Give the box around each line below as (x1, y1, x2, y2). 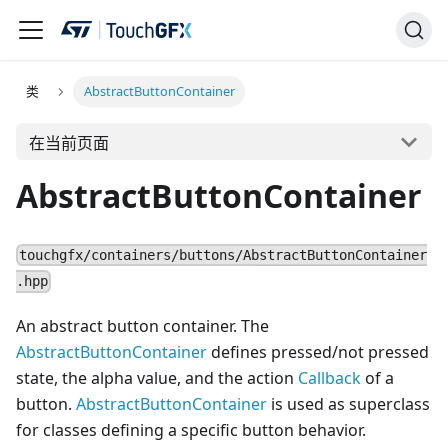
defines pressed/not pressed (207, 341, 429, 364)
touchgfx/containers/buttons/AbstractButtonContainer (19, 247, 428, 264)
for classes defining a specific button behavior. (16, 419, 366, 442)
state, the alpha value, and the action (16, 367, 298, 390)
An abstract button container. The (16, 315, 269, 338)
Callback (298, 367, 361, 390)
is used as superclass (267, 393, 430, 416)
